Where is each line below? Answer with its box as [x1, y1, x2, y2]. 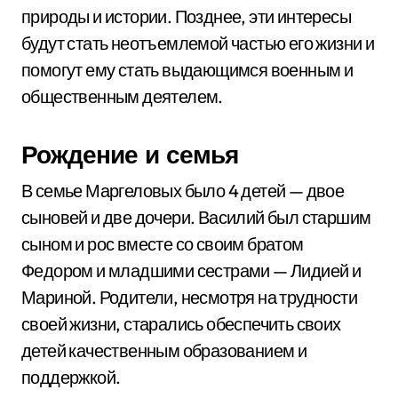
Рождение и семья [21, 139, 238, 170]
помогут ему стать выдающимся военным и [21, 59, 354, 81]
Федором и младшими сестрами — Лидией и [21, 259, 362, 282]
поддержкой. [21, 366, 121, 388]
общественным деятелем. [21, 85, 223, 107]
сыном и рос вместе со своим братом [21, 233, 304, 255]
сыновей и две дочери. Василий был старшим [21, 206, 371, 228]
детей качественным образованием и [21, 339, 307, 362]
